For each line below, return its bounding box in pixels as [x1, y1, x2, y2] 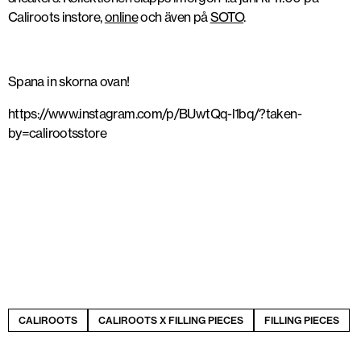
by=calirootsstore [8, 125, 107, 141]
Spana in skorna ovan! [8, 73, 130, 89]
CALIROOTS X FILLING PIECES [98, 314, 243, 326]
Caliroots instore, [8, 9, 105, 25]
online [104, 9, 139, 25]
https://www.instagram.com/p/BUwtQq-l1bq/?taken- [8, 106, 301, 122]
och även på [138, 9, 210, 25]
